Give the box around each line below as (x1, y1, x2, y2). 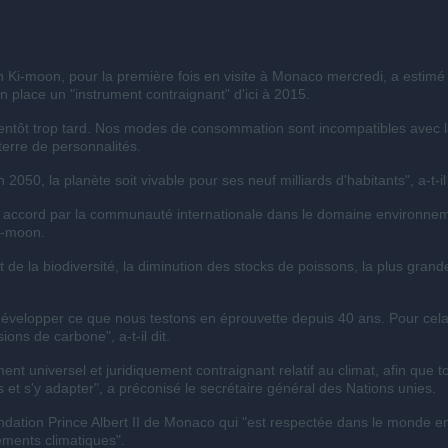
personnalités (51, 138, 137, 154)
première (116, 68, 174, 84)
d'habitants (335, 172, 405, 188)
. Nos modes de (86, 120, 191, 136)
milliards (275, 172, 336, 188)
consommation (190, 120, 284, 136)
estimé (402, 68, 445, 84)
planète (63, 172, 111, 188)
